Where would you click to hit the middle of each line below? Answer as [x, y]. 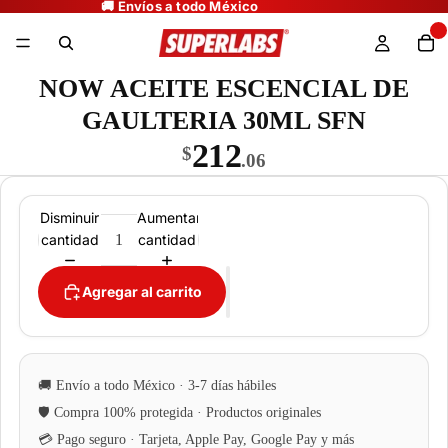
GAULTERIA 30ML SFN [224, 120]
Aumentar [168, 217]
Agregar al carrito [142, 291]
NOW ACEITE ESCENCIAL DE [224, 88]
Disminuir [70, 217]
